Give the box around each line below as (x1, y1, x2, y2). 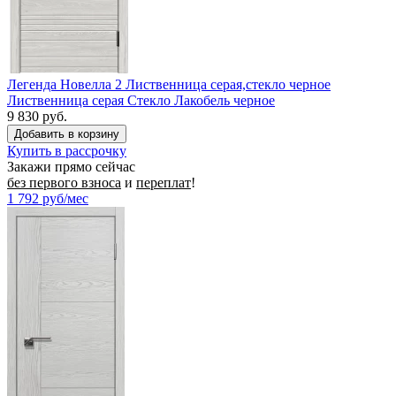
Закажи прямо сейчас (7, 158, 135, 174)
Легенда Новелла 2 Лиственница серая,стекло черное (7, 76, 331, 92)
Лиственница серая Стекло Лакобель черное (7, 92, 275, 108)
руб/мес (42, 190, 88, 206)
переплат (136, 174, 191, 190)
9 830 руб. (7, 108, 67, 124)
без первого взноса (7, 174, 121, 190)
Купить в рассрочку (7, 142, 126, 158)
